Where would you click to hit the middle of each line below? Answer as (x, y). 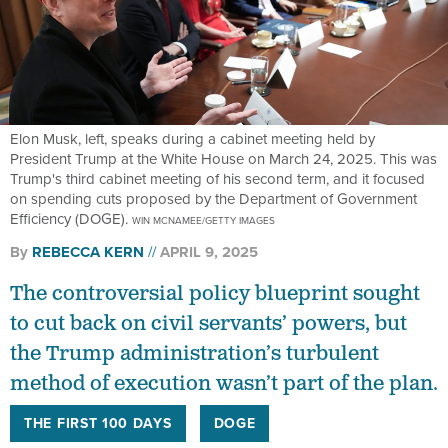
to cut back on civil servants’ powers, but (208, 323)
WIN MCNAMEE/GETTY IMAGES (203, 220)
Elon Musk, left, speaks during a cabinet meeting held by (192, 138)
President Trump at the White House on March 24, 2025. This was (223, 158)
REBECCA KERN (88, 251)
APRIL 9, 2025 (209, 251)
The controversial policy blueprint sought (215, 293)
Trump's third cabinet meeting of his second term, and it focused (217, 178)
